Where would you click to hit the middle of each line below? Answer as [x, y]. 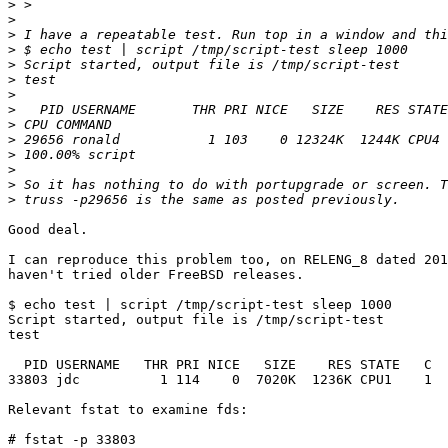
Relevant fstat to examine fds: [128, 410]
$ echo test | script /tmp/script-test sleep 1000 [200, 305]
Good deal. [48, 230]
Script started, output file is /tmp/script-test [196, 320]
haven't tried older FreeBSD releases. [156, 275]
